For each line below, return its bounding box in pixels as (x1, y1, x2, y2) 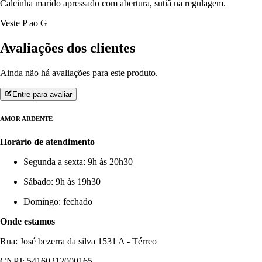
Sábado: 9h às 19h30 (23, 177, 101, 187)
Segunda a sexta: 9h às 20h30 (23, 157, 133, 167)
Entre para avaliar (12, 90, 73, 99)
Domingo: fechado (23, 196, 92, 207)
